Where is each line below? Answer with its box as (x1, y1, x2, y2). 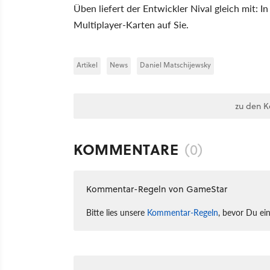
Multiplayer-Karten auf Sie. (74, 17, 189, 31)
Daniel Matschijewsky (140, 60, 211, 70)
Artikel (77, 60, 98, 70)
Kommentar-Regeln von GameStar (86, 183, 227, 195)
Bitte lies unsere (86, 206, 147, 218)
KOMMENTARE (74, 139, 178, 160)
